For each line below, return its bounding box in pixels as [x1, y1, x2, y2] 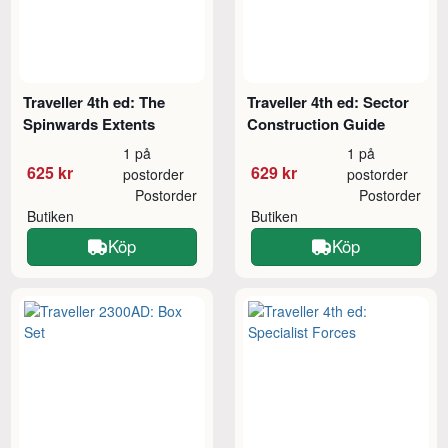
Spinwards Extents [23, 112, 156, 135]
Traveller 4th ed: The [23, 90, 166, 113]
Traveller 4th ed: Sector [247, 90, 410, 113]
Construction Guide [247, 112, 386, 135]
